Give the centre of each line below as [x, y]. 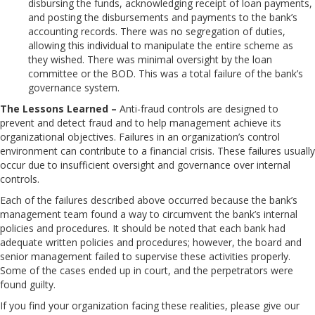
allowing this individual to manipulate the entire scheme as [161, 45]
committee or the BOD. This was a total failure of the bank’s [166, 73]
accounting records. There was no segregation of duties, [157, 31]
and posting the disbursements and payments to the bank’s [163, 17]
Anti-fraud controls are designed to [198, 108]
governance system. [74, 87]
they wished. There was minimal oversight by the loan [150, 59]
